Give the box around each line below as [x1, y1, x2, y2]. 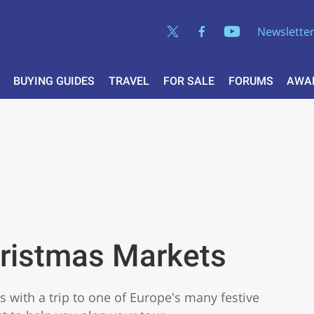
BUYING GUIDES [13, 74, 95, 88]
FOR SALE [163, 74, 214, 88]
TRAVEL [109, 74, 149, 88]
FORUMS [228, 74, 273, 88]
